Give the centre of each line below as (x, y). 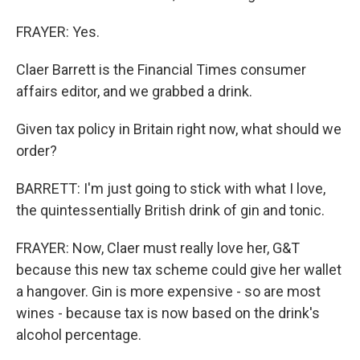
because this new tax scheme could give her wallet (179, 270)
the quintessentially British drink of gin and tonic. (170, 210)
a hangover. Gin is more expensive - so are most (168, 291)
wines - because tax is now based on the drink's (168, 313)
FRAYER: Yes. (58, 32)
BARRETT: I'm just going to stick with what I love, (171, 188)
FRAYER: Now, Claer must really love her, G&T (158, 248)
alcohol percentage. (79, 335)
